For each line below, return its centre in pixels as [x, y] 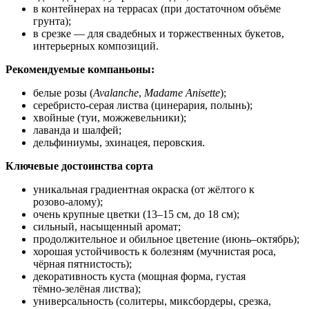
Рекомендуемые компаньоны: [80, 69]
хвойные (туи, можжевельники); [110, 117]
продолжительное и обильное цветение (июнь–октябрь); [166, 239]
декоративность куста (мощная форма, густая [139, 276]
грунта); [52, 21]
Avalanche [116, 92]
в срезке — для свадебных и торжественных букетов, [159, 33]
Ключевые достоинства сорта [79, 166]
